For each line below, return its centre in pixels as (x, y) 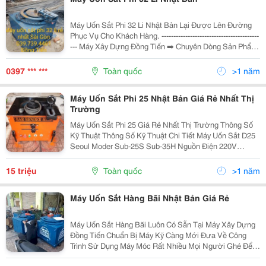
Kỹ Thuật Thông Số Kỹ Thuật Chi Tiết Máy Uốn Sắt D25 (86, 135)
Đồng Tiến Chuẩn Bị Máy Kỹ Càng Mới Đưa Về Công (88, 235)
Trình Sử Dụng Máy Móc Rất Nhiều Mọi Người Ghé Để (95, 245)
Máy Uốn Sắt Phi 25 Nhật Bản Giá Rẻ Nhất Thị (162, 98)
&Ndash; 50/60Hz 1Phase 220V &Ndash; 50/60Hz (154, 156)
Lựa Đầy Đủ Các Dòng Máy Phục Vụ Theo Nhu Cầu (77, 256)
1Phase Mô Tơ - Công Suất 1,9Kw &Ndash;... (193, 167)
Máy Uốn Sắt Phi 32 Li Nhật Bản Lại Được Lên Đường (161, 24)
